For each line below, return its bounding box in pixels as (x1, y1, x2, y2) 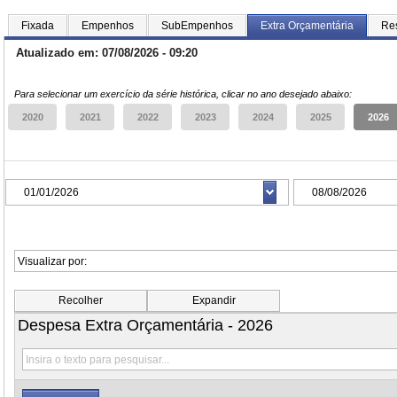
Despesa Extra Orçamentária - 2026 (18, 316, 273, 334)
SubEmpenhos (161, 19, 233, 32)
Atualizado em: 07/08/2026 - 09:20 (16, 46, 198, 59)
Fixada (21, 19, 54, 32)
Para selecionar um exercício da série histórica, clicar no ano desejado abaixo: (14, 89, 352, 99)
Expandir (191, 294, 236, 307)
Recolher (58, 294, 103, 307)
